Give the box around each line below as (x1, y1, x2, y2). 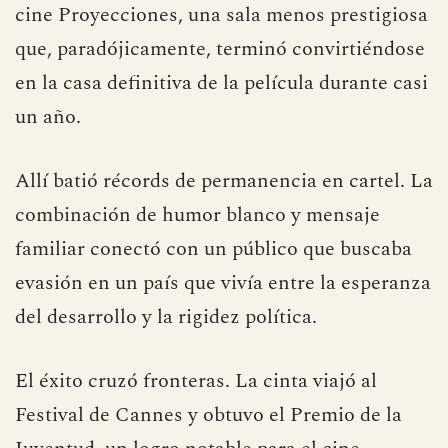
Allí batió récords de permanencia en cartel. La (15, 166, 433, 196)
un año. (15, 102, 81, 132)
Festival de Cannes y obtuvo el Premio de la (15, 400, 402, 430)
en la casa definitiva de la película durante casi (15, 68, 428, 98)
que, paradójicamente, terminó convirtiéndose (15, 34, 425, 64)
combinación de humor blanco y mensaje (15, 200, 380, 230)
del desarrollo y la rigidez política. (15, 302, 317, 332)
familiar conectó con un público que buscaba (15, 234, 412, 264)
